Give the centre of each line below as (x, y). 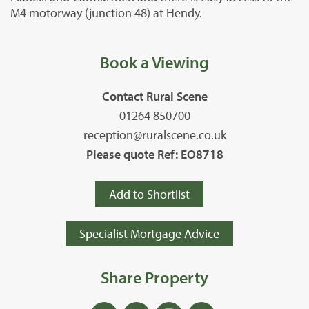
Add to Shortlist (149, 194)
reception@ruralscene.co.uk (154, 134)
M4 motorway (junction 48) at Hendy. (106, 12)
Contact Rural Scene (154, 96)
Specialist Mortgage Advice (149, 233)
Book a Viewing (154, 62)
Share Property (154, 277)
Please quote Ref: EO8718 (154, 154)
